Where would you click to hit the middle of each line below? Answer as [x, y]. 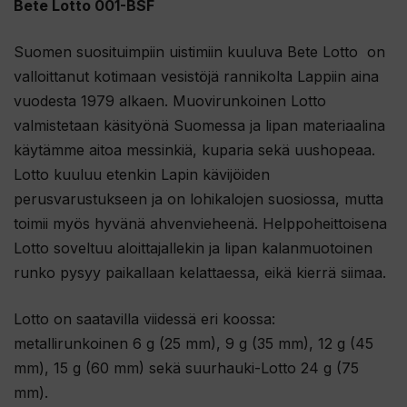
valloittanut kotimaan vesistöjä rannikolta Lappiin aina [196, 76]
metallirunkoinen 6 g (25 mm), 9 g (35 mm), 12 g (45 [194, 343]
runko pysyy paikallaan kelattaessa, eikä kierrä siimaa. [200, 272]
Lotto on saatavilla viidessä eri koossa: [144, 318]
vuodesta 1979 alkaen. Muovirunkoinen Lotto [170, 100]
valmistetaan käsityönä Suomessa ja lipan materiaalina [199, 125]
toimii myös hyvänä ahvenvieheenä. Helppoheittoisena [200, 223]
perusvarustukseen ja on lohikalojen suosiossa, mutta [199, 199]
